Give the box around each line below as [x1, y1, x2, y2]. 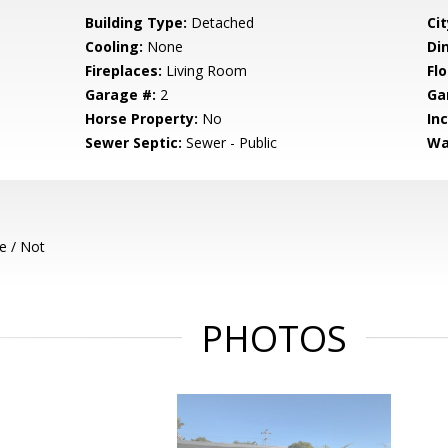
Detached [187, 13, 255, 32]
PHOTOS [201, 314, 347, 363]
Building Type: [85, 13, 188, 32]
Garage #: [85, 85, 157, 104]
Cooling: [85, 37, 144, 56]
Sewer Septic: [85, 133, 183, 152]
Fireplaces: [85, 61, 163, 80]
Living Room [162, 61, 248, 80]
